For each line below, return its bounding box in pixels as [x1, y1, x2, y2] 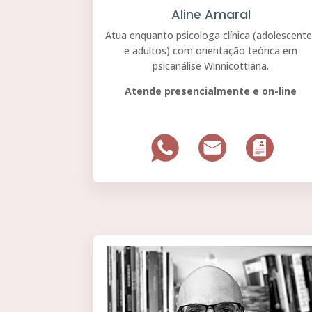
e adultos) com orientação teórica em [124, 44, 298, 58]
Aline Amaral [171, 6, 251, 24]
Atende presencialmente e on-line [125, 84, 297, 98]
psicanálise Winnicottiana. [153, 59, 270, 73]
